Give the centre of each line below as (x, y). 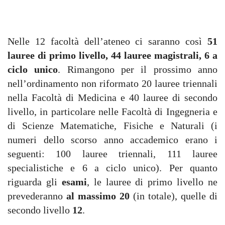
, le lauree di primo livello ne (152, 182)
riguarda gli (35, 182)
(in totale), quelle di (175, 196)
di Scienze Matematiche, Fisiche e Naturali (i (113, 126)
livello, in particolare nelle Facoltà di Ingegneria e (113, 111)
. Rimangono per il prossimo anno (138, 69)
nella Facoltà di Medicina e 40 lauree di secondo (113, 97)
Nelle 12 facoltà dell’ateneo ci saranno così (107, 41)
